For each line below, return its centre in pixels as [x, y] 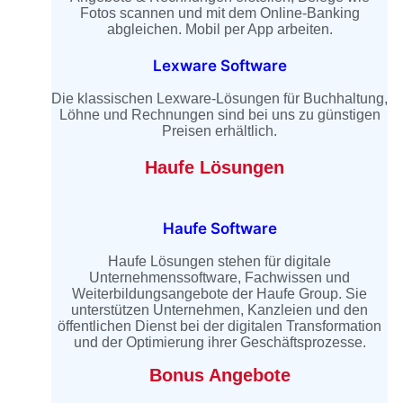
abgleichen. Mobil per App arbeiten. [219, 29]
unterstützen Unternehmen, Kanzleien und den [219, 309]
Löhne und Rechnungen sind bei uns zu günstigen [219, 114]
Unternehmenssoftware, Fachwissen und [219, 277]
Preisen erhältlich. [219, 130]
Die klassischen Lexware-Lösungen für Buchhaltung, [219, 98]
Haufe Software [219, 228]
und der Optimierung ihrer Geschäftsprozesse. [219, 342]
